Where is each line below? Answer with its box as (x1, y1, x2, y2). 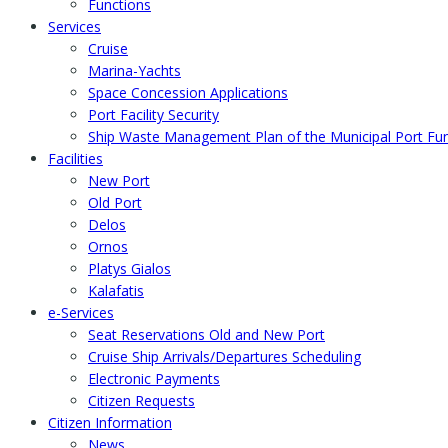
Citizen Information (48, 413, 172, 433)
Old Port (88, 193, 142, 213)
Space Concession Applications (88, 83, 288, 103)
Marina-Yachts (88, 61, 181, 81)
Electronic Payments (88, 369, 220, 389)
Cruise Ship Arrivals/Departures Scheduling (88, 347, 361, 367)
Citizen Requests (88, 391, 195, 411)
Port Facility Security (88, 105, 219, 125)
